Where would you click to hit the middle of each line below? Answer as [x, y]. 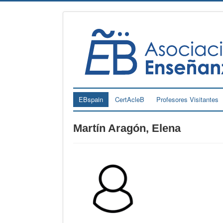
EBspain [91, 99]
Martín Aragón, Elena [127, 128]
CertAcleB [130, 99]
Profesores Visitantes [187, 99]
